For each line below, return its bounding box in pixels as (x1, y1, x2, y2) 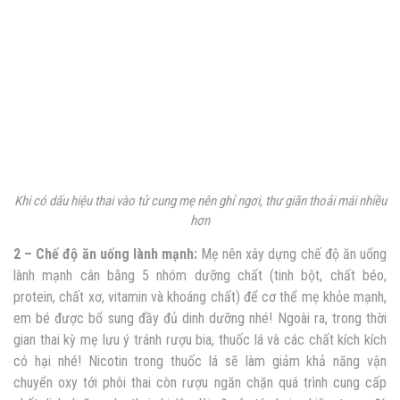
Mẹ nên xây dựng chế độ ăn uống (196, 246, 387, 263)
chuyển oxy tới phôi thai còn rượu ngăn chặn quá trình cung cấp (13, 374, 387, 392)
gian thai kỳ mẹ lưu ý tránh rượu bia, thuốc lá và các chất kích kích (13, 331, 387, 349)
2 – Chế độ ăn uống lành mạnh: (13, 246, 197, 263)
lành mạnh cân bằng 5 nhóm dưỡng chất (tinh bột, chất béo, (13, 267, 387, 285)
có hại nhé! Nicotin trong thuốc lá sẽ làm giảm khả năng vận (13, 353, 387, 371)
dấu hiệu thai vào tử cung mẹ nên (48, 193, 219, 210)
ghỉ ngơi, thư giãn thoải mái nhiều (218, 193, 387, 210)
